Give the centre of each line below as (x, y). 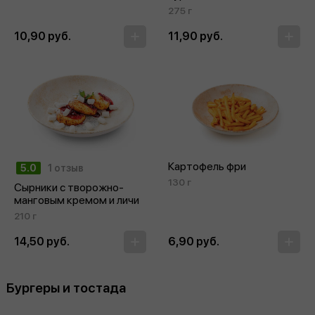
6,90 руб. (194, 241)
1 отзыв (66, 168)
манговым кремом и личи (77, 200)
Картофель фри (207, 166)
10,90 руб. (43, 36)
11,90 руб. (195, 36)
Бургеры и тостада (66, 288)
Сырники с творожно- (69, 187)
